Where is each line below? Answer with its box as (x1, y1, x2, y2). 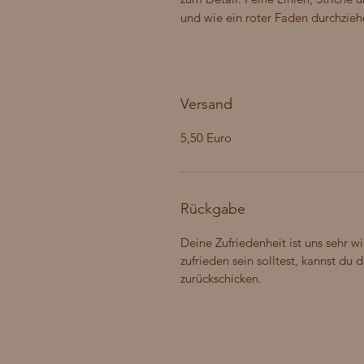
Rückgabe (180, 200, 245, 219)
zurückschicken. (180, 271, 265, 287)
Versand (180, 95, 232, 114)
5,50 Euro (180, 130, 232, 146)
